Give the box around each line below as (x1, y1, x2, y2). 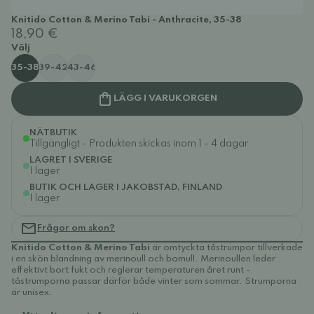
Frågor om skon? (37, 224, 115, 233)
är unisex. (11, 288, 53, 297)
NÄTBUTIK (29, 128, 77, 137)
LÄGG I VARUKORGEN (114, 94, 217, 103)
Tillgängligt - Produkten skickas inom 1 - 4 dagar (29, 139, 248, 149)
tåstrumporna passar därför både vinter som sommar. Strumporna (11, 277, 296, 286)
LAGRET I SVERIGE (29, 156, 112, 165)
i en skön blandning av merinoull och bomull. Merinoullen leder (11, 254, 275, 264)
